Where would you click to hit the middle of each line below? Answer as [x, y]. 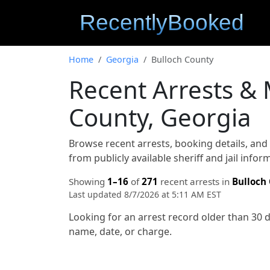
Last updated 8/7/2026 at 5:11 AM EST [145, 194]
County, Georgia [160, 117]
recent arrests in [195, 181]
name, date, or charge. [120, 231]
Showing [88, 181]
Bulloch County [182, 59]
